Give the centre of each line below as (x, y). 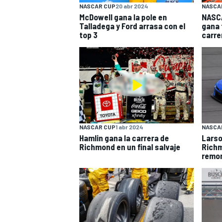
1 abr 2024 (129, 127)
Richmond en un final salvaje (130, 146)
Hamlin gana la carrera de (124, 138)
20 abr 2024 (132, 6)
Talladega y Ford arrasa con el (132, 26)
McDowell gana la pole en (123, 17)
